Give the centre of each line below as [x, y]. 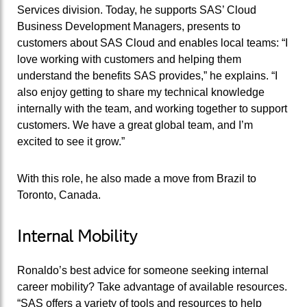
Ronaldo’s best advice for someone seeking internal [143, 270]
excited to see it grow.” [74, 142]
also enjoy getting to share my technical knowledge [141, 93]
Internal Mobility [79, 236]
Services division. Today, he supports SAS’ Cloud [137, 10]
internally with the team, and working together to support [152, 109]
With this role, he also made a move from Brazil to [137, 178]
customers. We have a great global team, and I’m [135, 125]
